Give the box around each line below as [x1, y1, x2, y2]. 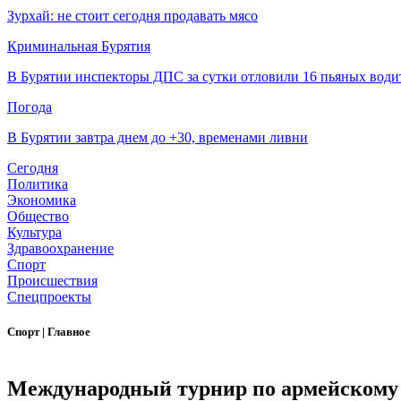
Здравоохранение [7, 241, 114, 257]
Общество [7, 209, 69, 225]
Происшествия [7, 273, 98, 289]
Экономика [7, 192, 76, 209]
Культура [7, 225, 62, 241]
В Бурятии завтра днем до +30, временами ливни [7, 130, 308, 146]
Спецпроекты [7, 289, 91, 305]
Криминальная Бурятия [7, 38, 150, 55]
